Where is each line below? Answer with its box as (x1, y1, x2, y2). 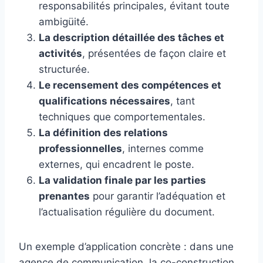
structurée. (39, 63, 90, 76)
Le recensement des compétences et (39, 79, 221, 92)
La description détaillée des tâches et (39, 32, 224, 44)
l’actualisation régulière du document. (39, 206, 215, 218)
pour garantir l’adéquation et (90, 190, 225, 203)
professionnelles (39, 143, 122, 155)
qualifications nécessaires (39, 95, 170, 107)
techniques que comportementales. (39, 111, 205, 123)
